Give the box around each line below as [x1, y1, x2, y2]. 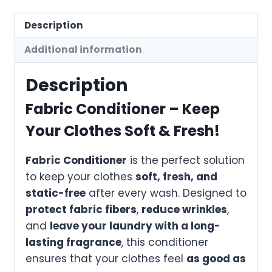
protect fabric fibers [25, 202, 137, 217]
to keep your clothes [25, 169, 135, 184]
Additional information [24, 43, 143, 56]
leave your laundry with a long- [50, 218, 220, 233]
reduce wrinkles [141, 202, 227, 217]
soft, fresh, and [135, 169, 217, 184]
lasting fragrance [25, 234, 121, 250]
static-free [25, 185, 86, 200]
